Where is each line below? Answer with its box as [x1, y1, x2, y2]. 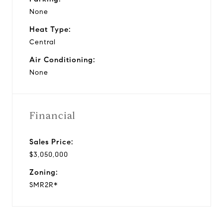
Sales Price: [29, 137, 73, 146]
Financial [29, 109, 76, 122]
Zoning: [29, 167, 58, 177]
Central [29, 37, 56, 46]
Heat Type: [29, 24, 71, 34]
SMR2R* [29, 180, 58, 189]
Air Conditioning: [29, 55, 95, 64]
